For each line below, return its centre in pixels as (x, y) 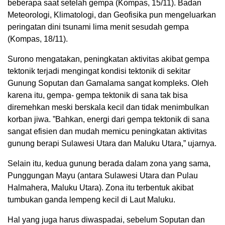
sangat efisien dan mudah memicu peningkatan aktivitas (107, 132)
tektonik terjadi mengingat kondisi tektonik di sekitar (99, 71)
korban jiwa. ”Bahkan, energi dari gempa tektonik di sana (108, 120)
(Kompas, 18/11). (38, 39)
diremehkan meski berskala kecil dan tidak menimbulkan (108, 107)
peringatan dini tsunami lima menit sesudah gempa (98, 27)
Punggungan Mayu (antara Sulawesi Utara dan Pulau (103, 176)
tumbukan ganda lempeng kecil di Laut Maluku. (91, 200)
